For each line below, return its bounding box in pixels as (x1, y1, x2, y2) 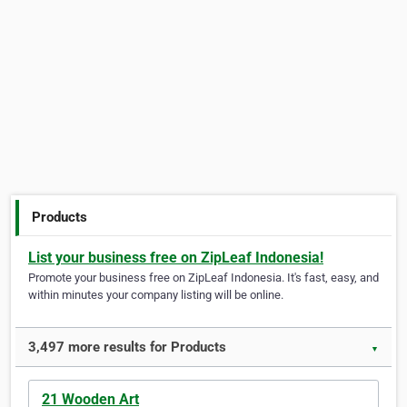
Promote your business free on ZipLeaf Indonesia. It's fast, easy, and (28, 271, 379, 285)
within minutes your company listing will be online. (28, 288, 283, 303)
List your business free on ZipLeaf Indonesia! (28, 249, 323, 267)
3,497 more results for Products (28, 339, 226, 356)
